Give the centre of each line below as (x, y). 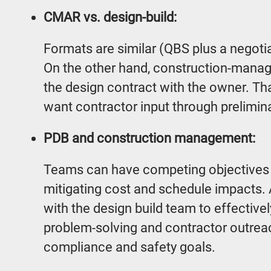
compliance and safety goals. (129, 247)
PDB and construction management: (149, 138)
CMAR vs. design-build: (110, 17)
